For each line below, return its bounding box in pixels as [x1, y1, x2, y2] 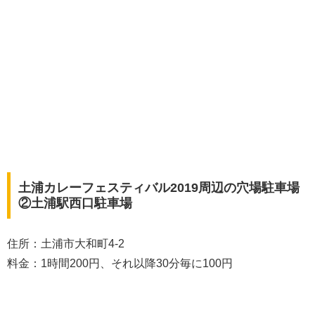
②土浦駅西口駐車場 [18, 195, 132, 210]
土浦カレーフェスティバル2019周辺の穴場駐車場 [18, 180, 300, 195]
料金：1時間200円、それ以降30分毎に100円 [7, 257, 233, 270]
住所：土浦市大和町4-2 [7, 238, 124, 250]
